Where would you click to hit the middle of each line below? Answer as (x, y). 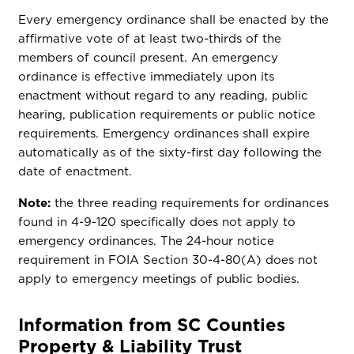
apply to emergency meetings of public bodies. (159, 279)
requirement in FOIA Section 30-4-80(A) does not (168, 260)
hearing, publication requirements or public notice (167, 114)
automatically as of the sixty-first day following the (170, 152)
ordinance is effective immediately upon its (147, 76)
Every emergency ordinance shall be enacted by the (174, 19)
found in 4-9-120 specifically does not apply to (157, 222)
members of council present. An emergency (149, 57)
